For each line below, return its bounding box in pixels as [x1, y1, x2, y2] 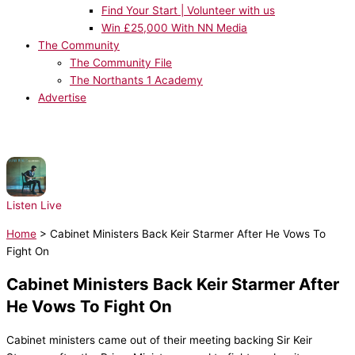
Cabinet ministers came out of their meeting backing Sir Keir [6, 334, 312, 347]
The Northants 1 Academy [70, 73, 203, 86]
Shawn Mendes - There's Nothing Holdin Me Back [46, 179, 299, 193]
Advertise [38, 90, 86, 104]
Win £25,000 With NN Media [101, 21, 247, 34]
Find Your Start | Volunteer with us [101, 3, 275, 17]
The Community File [70, 55, 172, 69]
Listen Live [6, 199, 62, 212]
